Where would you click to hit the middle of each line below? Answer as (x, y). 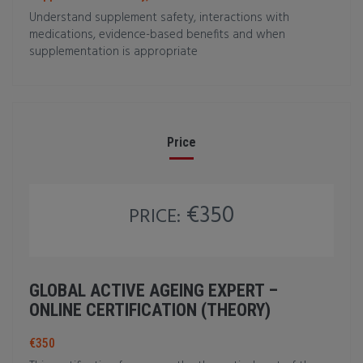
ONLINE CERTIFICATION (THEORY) (150, 310)
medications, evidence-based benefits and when (157, 35)
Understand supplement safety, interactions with (159, 18)
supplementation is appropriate (113, 52)
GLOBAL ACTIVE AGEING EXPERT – (154, 290)
